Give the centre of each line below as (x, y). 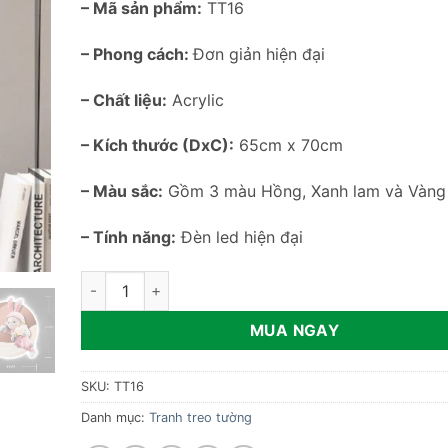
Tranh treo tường (200, 417)
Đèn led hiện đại (239, 236)
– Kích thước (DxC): (157, 145)
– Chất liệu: (124, 99)
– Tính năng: (128, 236)
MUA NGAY (294, 330)
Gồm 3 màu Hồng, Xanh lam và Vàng (304, 191)
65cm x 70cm (288, 145)
